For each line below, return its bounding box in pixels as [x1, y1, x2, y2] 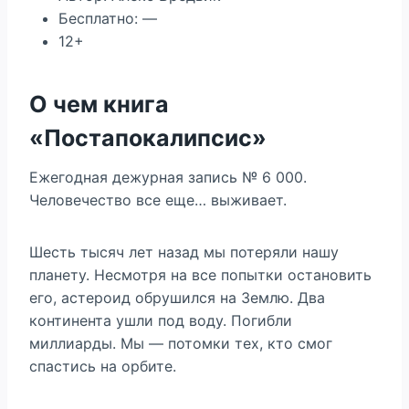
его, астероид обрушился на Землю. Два [29, 288, 325, 307]
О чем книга [29, 89, 169, 118]
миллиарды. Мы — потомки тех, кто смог [29, 334, 332, 352]
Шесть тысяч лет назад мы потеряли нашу [29, 243, 339, 261]
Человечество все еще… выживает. [29, 191, 287, 209]
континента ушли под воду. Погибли [29, 311, 292, 330]
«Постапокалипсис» [29, 123, 267, 152]
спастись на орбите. [29, 357, 176, 375]
